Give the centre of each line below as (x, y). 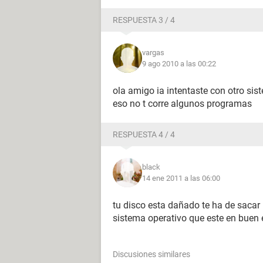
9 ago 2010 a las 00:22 (179, 64)
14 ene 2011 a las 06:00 (181, 178)
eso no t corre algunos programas (182, 104)
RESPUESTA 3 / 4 (144, 20)
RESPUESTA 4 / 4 (144, 134)
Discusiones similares (151, 254)
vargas (153, 53)
